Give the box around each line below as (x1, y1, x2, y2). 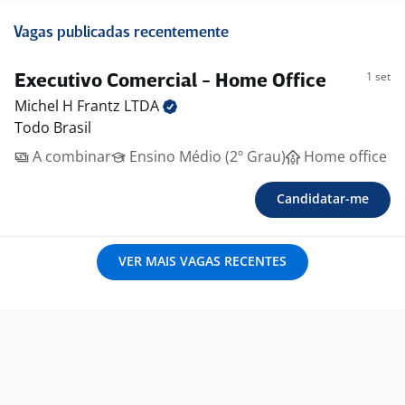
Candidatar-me (277, 190, 369, 208)
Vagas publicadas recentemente (14, 25, 229, 42)
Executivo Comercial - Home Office (14, 72, 326, 92)
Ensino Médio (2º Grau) (126, 146, 286, 167)
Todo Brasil (14, 118, 91, 138)
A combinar (29, 146, 111, 167)
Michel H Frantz (14, 96, 124, 117)
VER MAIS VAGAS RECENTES (118, 252, 287, 270)
